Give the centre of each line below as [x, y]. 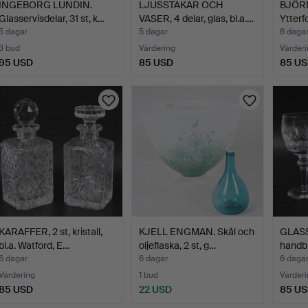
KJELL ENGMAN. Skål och [197, 232]
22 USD [156, 290]
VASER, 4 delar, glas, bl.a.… [197, 19]
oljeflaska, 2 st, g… [178, 246]
